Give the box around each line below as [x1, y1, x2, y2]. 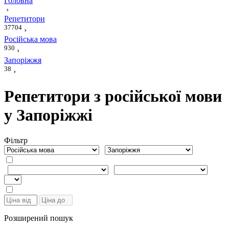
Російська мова [4, 35, 57, 44]
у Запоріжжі [4, 106, 93, 125]
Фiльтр [4, 135, 28, 145]
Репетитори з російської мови [4, 87, 222, 106]
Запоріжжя [4, 55, 41, 64]
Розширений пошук [4, 213, 73, 222]
